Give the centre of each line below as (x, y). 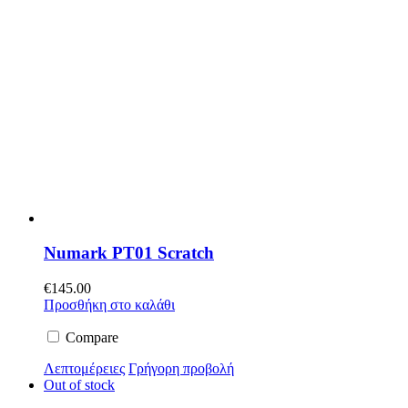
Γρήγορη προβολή (181, 369)
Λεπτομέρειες (84, 369)
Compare (90, 338)
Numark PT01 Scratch (129, 253)
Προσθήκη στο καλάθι (109, 305)
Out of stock (79, 385)
